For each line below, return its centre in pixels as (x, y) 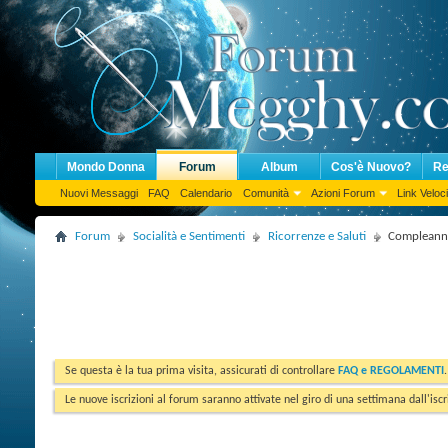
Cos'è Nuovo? (371, 167)
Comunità (266, 193)
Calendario (206, 193)
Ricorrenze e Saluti (317, 236)
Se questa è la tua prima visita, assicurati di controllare (201, 371)
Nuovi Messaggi (99, 193)
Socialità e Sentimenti (189, 236)
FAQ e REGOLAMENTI (391, 371)
